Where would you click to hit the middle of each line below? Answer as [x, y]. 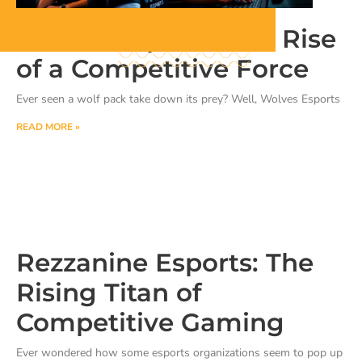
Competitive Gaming [150, 322]
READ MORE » [48, 126]
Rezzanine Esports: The [165, 262]
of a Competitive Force [162, 68]
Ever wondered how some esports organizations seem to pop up [179, 352]
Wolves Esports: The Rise [176, 38]
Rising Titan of [109, 292]
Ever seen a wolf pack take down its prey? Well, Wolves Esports [178, 99]
